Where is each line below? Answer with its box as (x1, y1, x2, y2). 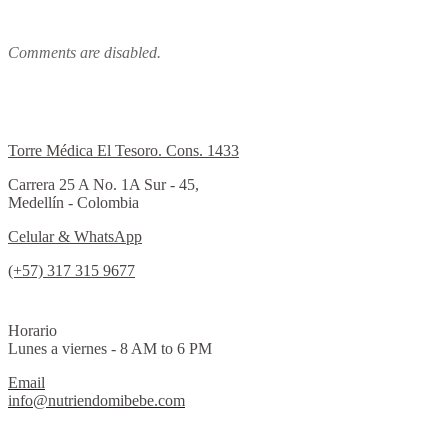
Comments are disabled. (8, 43, 161, 61)
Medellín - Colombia (8, 193, 139, 211)
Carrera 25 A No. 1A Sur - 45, (8, 175, 199, 193)
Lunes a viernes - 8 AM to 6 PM (8, 339, 212, 357)
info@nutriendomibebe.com (8, 391, 185, 409)
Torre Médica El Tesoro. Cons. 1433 (8, 141, 239, 159)
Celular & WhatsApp (8, 227, 142, 245)
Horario (8, 321, 57, 339)
